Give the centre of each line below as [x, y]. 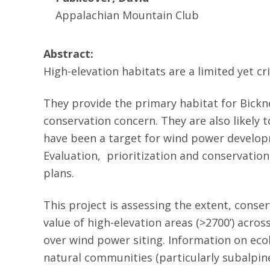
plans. [59, 173]
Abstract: [68, 54]
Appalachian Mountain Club [127, 15]
